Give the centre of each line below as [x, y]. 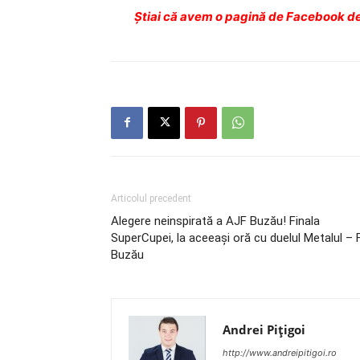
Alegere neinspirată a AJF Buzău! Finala [215, 221]
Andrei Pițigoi [264, 329]
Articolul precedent [151, 198]
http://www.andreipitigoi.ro [280, 352]
